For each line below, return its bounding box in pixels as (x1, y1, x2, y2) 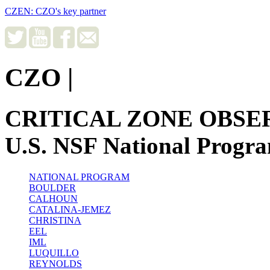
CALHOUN (29, 193, 78, 204)
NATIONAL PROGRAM (29, 172, 130, 183)
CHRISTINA (29, 215, 81, 226)
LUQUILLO (29, 248, 79, 259)
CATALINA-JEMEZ (29, 204, 111, 215)
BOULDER (29, 183, 76, 193)
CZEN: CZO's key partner (5, 5, 106, 16)
